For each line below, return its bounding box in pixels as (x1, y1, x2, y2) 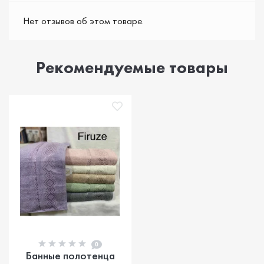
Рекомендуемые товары (36, 57, 228, 78)
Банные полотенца (25, 247, 115, 263)
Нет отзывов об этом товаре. (23, 14, 144, 27)
